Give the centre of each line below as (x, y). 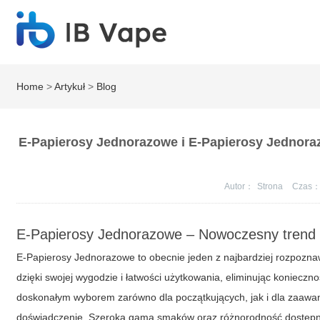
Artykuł (70, 86)
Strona (271, 186)
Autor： (239, 186)
